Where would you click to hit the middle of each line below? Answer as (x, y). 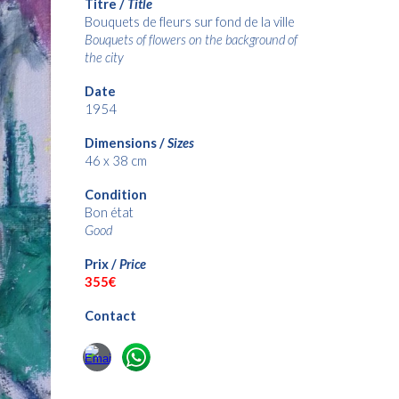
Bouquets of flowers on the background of (191, 40)
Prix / (102, 264)
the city (104, 57)
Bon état (109, 212)
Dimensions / (126, 143)
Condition (115, 195)
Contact (110, 316)
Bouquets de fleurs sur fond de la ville (189, 22)
